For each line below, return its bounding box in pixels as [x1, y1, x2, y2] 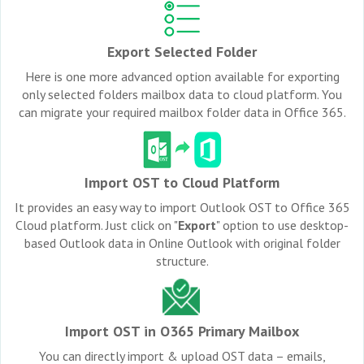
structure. [155, 252, 209, 269]
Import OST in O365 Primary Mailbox [65, 321, 299, 340]
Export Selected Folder [107, 41, 257, 61]
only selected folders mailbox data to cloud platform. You [22, 85, 342, 102]
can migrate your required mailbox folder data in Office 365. [18, 103, 346, 120]
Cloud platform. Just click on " [15, 216, 178, 233]
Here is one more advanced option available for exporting [24, 67, 340, 84]
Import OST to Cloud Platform [84, 172, 279, 192]
